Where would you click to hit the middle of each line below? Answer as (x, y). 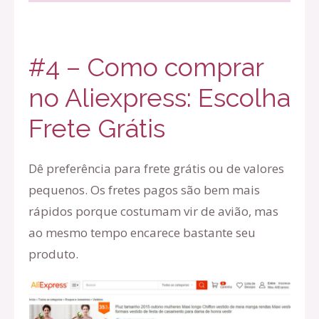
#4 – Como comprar (146, 67)
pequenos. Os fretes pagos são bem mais (144, 189)
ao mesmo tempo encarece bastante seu (142, 232)
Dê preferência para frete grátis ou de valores (156, 168)
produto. (53, 253)
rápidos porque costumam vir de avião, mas (153, 211)
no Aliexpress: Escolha (159, 97)
